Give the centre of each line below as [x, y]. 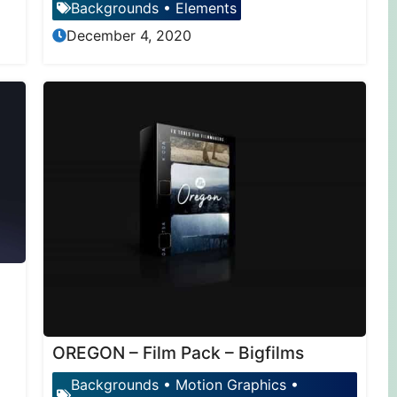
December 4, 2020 [128, 35]
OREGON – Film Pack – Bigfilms [178, 353]
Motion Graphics [230, 385]
